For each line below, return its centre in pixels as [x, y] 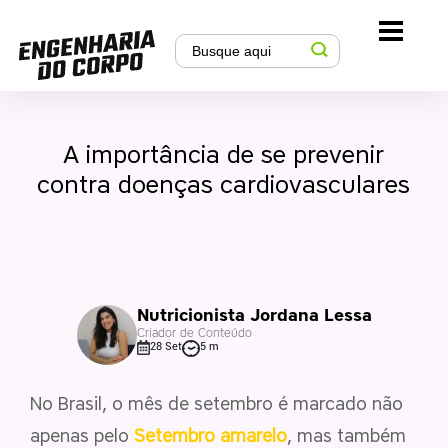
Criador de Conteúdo [194, 332]
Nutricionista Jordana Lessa [254, 314]
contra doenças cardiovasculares [224, 184]
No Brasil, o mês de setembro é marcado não [216, 403]
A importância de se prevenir [224, 154]
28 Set [166, 346]
